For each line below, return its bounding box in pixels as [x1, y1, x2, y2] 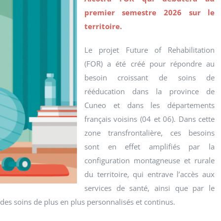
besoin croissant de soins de [84, 73, 215, 83]
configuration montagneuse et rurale [84, 155, 215, 166]
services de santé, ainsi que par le [84, 183, 215, 193]
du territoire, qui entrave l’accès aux [84, 169, 215, 180]
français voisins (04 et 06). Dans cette [84, 114, 215, 124]
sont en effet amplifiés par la [84, 142, 215, 152]
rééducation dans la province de [84, 86, 215, 97]
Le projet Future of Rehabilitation [84, 45, 215, 55]
